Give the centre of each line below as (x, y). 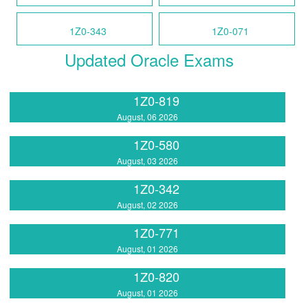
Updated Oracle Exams (149, 59)
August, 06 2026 (147, 116)
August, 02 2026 (147, 205)
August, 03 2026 (147, 160)
